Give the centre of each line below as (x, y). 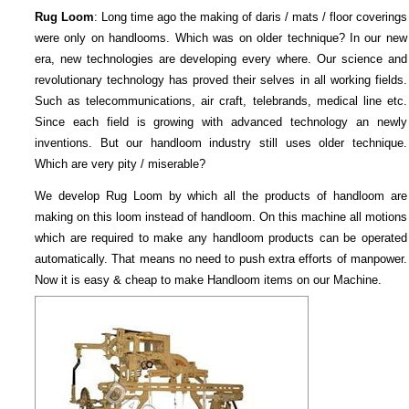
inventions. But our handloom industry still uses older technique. (220, 143)
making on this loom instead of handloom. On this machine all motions (220, 217)
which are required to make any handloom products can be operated (220, 238)
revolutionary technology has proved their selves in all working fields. (220, 80)
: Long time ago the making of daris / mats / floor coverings (250, 17)
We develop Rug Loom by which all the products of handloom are (220, 196)
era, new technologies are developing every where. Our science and (220, 59)
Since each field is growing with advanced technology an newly (220, 122)
